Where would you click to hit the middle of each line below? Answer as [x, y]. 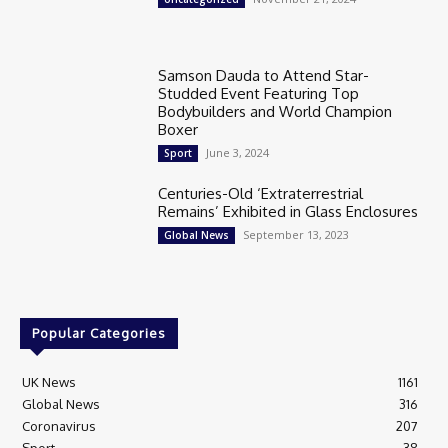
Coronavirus [59, 426]
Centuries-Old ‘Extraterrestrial [261, 193]
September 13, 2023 [296, 234]
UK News [49, 382]
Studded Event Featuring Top [259, 93]
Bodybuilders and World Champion [275, 111]
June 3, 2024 [238, 152]
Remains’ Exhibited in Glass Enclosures [288, 211]
